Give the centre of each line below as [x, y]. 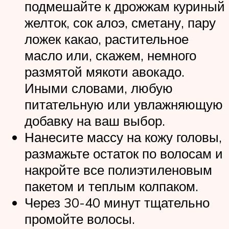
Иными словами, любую [99, 88]
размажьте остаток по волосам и [124, 154]
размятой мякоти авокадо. [105, 72]
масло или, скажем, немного [110, 55]
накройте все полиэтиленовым [118, 170]
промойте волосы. [80, 219]
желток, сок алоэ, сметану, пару [120, 23]
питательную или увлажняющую [124, 105]
